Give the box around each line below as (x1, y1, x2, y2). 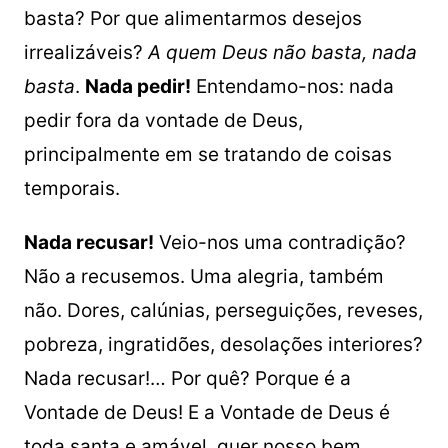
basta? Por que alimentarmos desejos (23, 7, 362, 30)
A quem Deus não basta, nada (147, 41, 417, 64)
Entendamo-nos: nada (190, 75, 394, 98)
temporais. (23, 177, 120, 200)
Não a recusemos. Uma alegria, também (23, 265, 384, 288)
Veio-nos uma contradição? (153, 231, 406, 254)
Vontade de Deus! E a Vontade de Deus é (23, 401, 390, 424)
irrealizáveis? (23, 41, 148, 64)
